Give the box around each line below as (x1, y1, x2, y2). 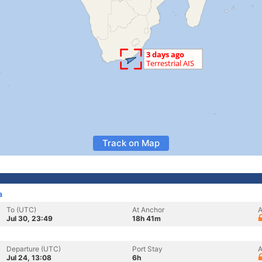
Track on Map (102, 137, 160, 149)
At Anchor (132, 205, 164, 214)
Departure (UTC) (6, 244, 61, 253)
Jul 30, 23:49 (6, 214, 53, 223)
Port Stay (132, 244, 163, 253)
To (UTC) (6, 205, 36, 214)
